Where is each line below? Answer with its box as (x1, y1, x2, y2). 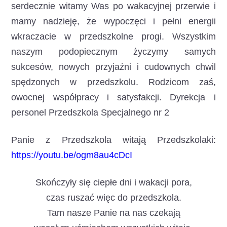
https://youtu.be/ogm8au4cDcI (11, 149, 133, 160)
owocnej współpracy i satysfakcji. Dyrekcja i (11, 92, 216, 102)
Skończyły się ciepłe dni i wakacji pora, (35, 177, 192, 187)
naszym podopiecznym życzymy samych (11, 46, 216, 57)
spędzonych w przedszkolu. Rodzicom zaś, (11, 77, 216, 87)
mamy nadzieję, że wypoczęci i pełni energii (11, 16, 216, 26)
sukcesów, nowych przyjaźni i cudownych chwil (11, 61, 216, 72)
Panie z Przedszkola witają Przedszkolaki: (11, 134, 216, 145)
